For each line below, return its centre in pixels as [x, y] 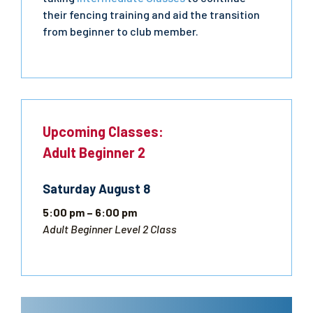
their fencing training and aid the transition [151, 14]
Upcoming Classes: [103, 131]
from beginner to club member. [121, 31]
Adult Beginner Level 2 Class [110, 229]
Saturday [69, 189]
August [119, 189]
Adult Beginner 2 [94, 152]
